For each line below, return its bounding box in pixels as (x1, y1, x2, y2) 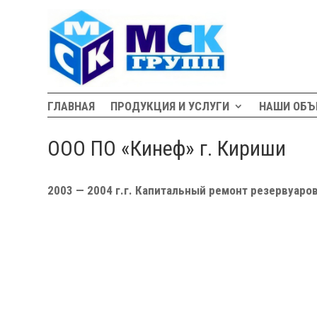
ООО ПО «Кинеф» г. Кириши (47, 136, 287, 161)
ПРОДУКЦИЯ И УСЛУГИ (110, 99, 230, 114)
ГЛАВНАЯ (47, 99, 96, 114)
